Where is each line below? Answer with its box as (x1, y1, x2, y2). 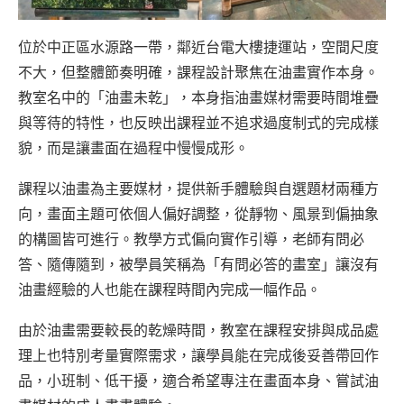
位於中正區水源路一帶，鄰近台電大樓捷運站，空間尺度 (18, 38, 379, 57)
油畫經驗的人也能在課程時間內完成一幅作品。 (18, 280, 321, 299)
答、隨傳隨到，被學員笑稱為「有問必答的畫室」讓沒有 (18, 255, 379, 274)
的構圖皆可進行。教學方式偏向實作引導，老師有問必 (18, 230, 364, 249)
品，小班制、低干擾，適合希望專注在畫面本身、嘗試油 (18, 372, 379, 390)
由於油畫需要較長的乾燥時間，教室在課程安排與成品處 (18, 321, 379, 340)
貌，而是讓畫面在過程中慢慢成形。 (18, 139, 249, 158)
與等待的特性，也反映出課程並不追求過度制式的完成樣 (18, 114, 379, 133)
